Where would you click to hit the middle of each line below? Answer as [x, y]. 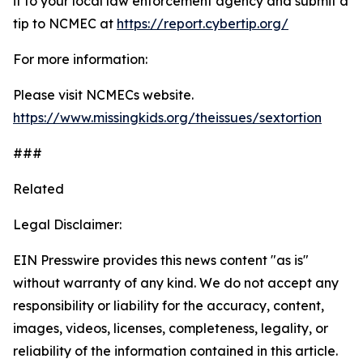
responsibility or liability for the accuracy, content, [169, 305]
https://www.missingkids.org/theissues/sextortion [167, 117]
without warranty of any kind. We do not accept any [176, 283]
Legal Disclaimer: [67, 224]
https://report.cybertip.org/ [203, 23]
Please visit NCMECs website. [105, 95]
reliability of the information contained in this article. [175, 351]
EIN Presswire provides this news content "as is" [161, 260]
